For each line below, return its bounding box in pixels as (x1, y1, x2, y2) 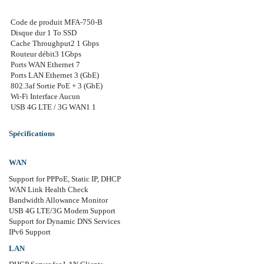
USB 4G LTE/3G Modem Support (9, 206, 115, 216)
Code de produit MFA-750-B (9, 17, 103, 27)
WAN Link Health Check (9, 185, 88, 194)
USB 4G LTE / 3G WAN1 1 (9, 102, 96, 111)
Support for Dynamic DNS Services (9, 217, 120, 226)
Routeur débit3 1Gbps (9, 49, 81, 58)
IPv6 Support (9, 227, 51, 237)
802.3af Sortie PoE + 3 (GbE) (9, 81, 103, 90)
